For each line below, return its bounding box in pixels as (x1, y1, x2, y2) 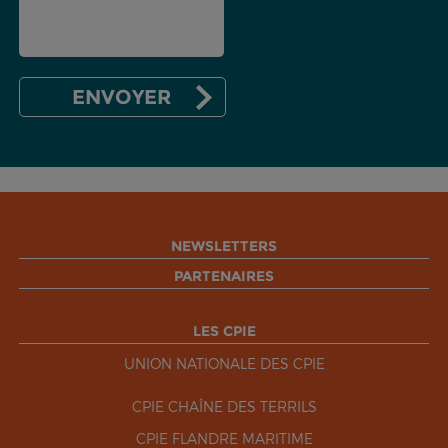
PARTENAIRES (174, 267, 274, 286)
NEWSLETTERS (171, 237, 277, 256)
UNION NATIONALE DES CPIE (123, 355, 325, 373)
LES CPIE (192, 322, 256, 341)
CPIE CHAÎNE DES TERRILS (131, 398, 317, 416)
